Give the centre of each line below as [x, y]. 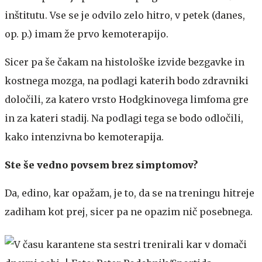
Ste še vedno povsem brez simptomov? [101, 165]
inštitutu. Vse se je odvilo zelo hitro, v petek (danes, [125, 15]
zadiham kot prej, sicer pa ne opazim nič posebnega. [129, 211]
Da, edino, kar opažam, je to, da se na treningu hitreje [130, 193]
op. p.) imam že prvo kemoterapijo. [87, 34]
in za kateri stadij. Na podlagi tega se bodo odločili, [124, 118]
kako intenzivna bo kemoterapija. [84, 137]
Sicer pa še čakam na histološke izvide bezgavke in [125, 62]
